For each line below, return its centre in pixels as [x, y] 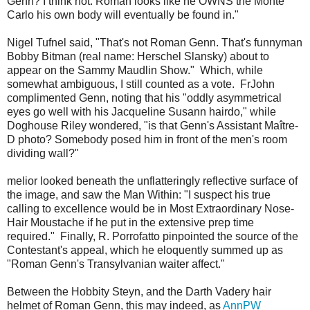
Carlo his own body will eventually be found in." [123, 15]
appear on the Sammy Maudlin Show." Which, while [135, 71]
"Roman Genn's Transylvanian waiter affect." [116, 264]
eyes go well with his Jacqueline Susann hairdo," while [142, 112]
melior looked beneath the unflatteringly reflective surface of [152, 181]
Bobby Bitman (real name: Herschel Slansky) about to [138, 57]
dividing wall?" [43, 154]
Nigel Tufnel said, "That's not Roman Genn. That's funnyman [155, 43]
